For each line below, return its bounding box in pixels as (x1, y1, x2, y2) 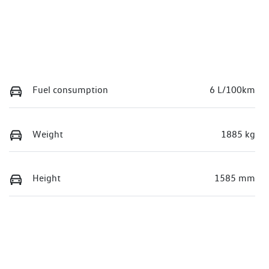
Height (32, 172, 61, 184)
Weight (32, 128, 63, 140)
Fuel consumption (32, 83, 108, 95)
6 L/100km (210, 83, 255, 95)
